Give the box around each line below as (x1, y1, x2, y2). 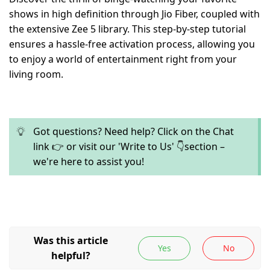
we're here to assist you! (33, 155, 144, 168)
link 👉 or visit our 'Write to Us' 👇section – (33, 140, 225, 153)
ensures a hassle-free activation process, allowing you (9, 37, 255, 51)
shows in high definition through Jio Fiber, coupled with (9, 7, 260, 20)
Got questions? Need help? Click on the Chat (33, 125, 234, 138)
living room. (9, 67, 63, 81)
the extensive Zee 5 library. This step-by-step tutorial (9, 22, 246, 36)
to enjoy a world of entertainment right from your (9, 52, 237, 66)
